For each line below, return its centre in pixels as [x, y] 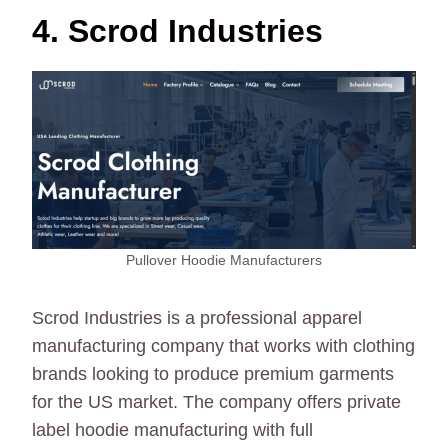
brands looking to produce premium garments [213, 373]
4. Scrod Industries [177, 30]
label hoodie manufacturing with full [172, 429]
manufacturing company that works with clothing [223, 345]
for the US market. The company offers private [216, 401]
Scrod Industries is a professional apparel [197, 317]
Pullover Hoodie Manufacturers [224, 259]
